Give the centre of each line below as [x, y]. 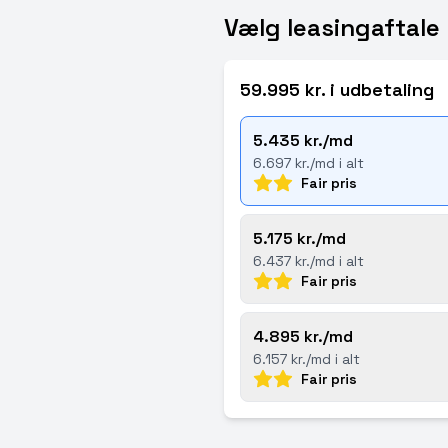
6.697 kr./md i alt [308, 163]
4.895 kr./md [303, 336]
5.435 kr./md [303, 140]
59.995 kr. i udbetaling [337, 89]
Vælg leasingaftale [332, 27]
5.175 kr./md [299, 238]
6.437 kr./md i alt [308, 261]
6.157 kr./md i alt [306, 359]
